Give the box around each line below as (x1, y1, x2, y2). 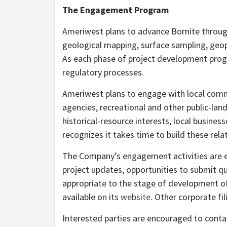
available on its (62, 191, 121, 203)
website (121, 191, 150, 203)
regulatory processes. (62, 66, 144, 79)
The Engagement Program (62, 4, 169, 16)
